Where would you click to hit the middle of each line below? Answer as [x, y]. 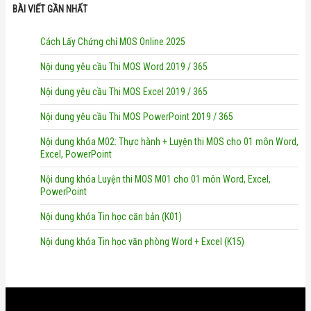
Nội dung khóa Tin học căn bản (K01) [111, 216]
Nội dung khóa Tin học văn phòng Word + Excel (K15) [142, 241]
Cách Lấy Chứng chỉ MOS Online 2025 [113, 41]
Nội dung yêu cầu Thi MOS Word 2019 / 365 [124, 66]
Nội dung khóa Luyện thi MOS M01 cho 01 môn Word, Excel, [155, 179]
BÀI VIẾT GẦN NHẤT [50, 9]
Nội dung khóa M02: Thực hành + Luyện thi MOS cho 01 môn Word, [169, 141]
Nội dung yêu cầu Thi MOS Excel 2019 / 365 [124, 91]
